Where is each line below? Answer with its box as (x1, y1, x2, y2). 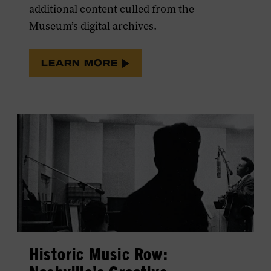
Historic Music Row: (29, 243, 168, 264)
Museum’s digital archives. (29, 19, 157, 34)
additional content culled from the (29, 2, 194, 17)
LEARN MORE (41, 57, 122, 68)
